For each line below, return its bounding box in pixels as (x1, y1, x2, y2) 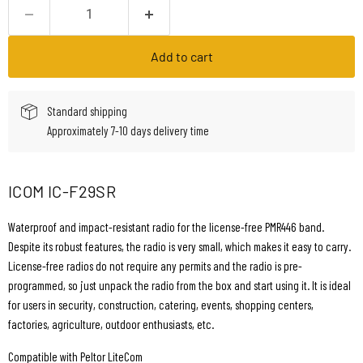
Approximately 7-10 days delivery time (47, 123, 209, 139)
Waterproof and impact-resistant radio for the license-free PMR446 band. (8, 220, 324, 235)
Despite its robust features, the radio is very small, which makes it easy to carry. (8, 239, 351, 254)
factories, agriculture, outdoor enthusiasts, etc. (8, 317, 214, 332)
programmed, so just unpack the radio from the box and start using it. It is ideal (8, 278, 351, 293)
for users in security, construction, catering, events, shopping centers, (8, 297, 314, 313)
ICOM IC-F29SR (8, 181, 117, 202)
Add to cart (150, 49, 213, 65)
